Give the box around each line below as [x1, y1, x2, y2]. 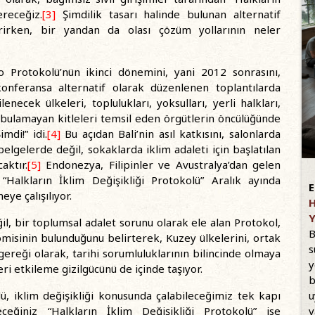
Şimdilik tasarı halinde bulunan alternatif [56, 7, 281, 21]
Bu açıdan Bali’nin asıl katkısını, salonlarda [60, 127, 281, 141]
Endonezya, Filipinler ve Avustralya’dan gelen [40, 157, 281, 172]
